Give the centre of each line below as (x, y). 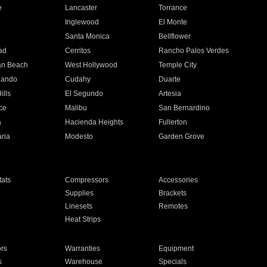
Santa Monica (87, 36)
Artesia (170, 94)
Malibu (76, 108)
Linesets (78, 206)
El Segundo (84, 94)
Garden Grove (182, 136)
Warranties (82, 249)
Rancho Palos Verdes (194, 51)
